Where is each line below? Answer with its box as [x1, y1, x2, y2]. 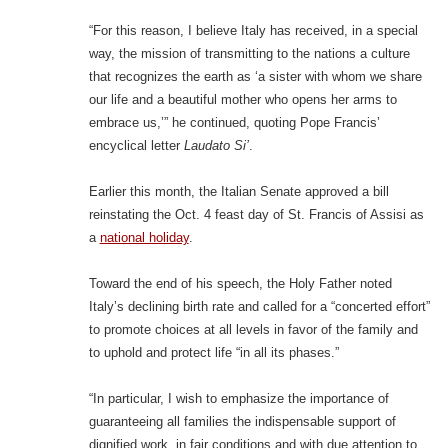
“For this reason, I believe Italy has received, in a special [88, 23, 418, 39]
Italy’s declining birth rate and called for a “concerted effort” [88, 299, 430, 315]
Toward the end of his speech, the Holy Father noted [88, 276, 392, 292]
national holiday [99, 230, 189, 246]
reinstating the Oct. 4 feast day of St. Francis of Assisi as [88, 207, 424, 223]
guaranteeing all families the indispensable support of [88, 414, 396, 430]
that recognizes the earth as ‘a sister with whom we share [88, 69, 422, 85]
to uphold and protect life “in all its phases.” [88, 345, 339, 361]
